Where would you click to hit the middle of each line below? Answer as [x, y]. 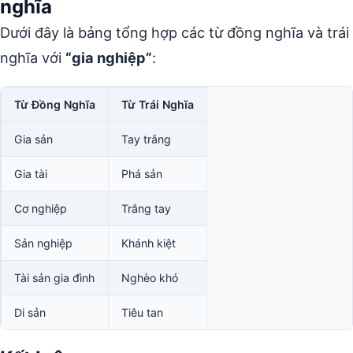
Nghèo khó [150, 278]
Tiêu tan [142, 312]
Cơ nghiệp [41, 208]
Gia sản [33, 139]
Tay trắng [146, 139]
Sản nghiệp [43, 243]
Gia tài [31, 174]
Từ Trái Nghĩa [158, 104]
